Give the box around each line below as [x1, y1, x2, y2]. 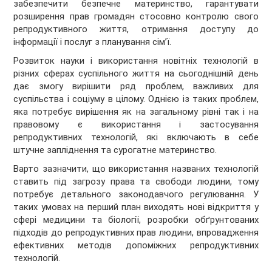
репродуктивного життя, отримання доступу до [13, 24, 259, 35]
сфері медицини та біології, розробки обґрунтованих [13, 214, 259, 226]
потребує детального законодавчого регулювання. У [13, 189, 259, 200]
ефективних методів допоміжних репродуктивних [13, 240, 259, 251]
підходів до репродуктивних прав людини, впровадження [13, 227, 259, 239]
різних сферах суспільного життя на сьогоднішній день [13, 68, 259, 80]
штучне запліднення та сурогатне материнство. [13, 144, 217, 156]
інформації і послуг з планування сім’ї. [13, 36, 172, 48]
